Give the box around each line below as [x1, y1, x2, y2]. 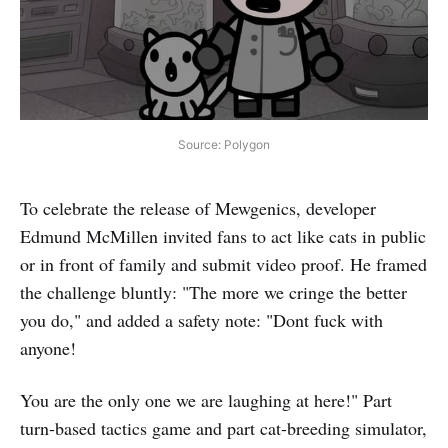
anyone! [20, 335, 76, 360]
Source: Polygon [178, 136, 270, 152]
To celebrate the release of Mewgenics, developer [20, 195, 376, 220]
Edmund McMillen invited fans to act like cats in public [20, 223, 426, 248]
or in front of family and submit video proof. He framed [20, 251, 427, 276]
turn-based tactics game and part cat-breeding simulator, [20, 415, 427, 440]
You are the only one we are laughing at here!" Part [20, 387, 392, 412]
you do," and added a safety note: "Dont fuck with [20, 307, 383, 332]
